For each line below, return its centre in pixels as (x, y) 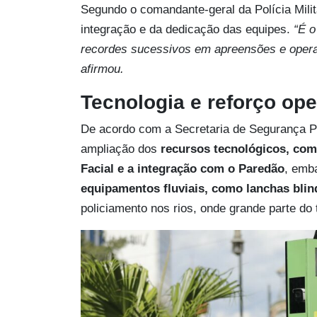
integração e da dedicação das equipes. (187, 29)
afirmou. (102, 69)
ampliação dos (119, 149)
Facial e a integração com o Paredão (183, 168)
